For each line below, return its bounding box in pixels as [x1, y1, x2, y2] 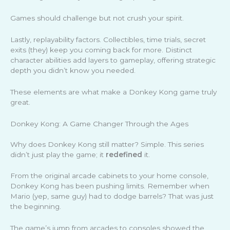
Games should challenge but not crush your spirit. [10, 13, 184, 22]
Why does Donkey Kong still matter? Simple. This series [10, 140, 204, 148]
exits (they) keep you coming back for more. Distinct [10, 45, 192, 54]
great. [10, 98, 30, 106]
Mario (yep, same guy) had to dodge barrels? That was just [10, 192, 214, 201]
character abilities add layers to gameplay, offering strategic [10, 55, 216, 64]
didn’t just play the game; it [10, 150, 106, 159]
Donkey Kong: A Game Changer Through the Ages [10, 119, 188, 128]
